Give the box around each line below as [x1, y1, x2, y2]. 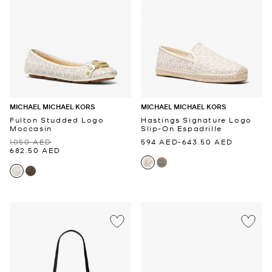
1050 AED [10, 137, 52, 147]
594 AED [141, 137, 178, 147]
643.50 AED [182, 137, 233, 147]
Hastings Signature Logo [141, 115, 252, 125]
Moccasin [10, 123, 52, 134]
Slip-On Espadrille [141, 123, 222, 134]
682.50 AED [10, 145, 61, 155]
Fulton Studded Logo [10, 115, 104, 125]
